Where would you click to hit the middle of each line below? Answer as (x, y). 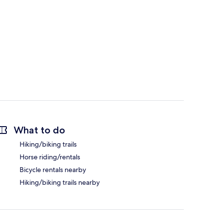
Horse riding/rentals (50, 157)
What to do (39, 130)
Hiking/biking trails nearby (60, 183)
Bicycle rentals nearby (53, 170)
